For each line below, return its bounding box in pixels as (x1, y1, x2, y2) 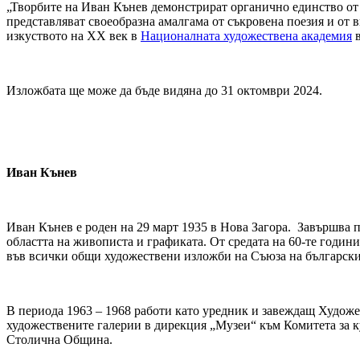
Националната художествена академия (141, 29, 352, 43)
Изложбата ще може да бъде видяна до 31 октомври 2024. (6, 84, 322, 98)
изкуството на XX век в (6, 29, 141, 43)
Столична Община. (6, 333, 112, 347)
